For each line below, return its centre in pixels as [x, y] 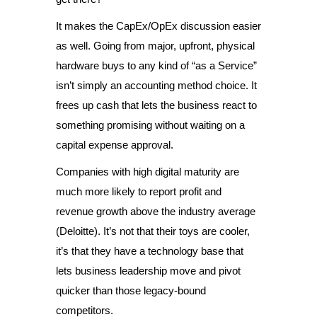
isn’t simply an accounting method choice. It [156, 85]
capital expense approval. [115, 145]
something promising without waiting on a [150, 125]
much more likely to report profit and [139, 191]
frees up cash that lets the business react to [156, 105]
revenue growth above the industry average [156, 211]
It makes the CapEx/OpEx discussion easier [158, 26]
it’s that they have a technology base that [150, 251]
